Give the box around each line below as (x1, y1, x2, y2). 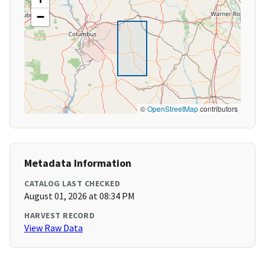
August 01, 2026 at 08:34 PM (24, 190, 135, 202)
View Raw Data (24, 222, 83, 234)
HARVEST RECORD (24, 210, 95, 221)
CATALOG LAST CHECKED (24, 178, 120, 189)
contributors (198, 104, 238, 114)
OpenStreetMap (147, 104, 198, 114)
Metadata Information (24, 156, 131, 170)
